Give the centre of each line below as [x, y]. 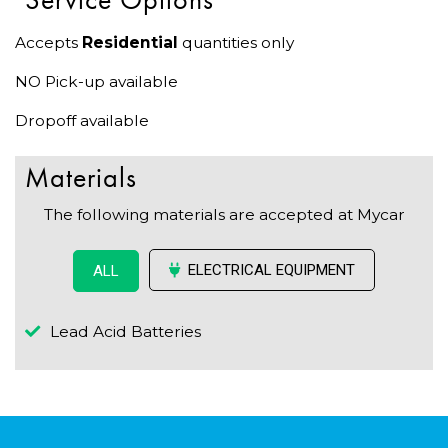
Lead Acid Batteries [125, 331]
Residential [130, 43]
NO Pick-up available [96, 82]
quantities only [236, 43]
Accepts [48, 43]
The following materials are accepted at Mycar [224, 215]
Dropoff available [82, 121]
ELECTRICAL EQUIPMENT [271, 270]
